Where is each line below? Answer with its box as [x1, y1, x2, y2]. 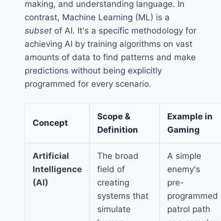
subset [25, 26, 52, 36]
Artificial [33, 150, 69, 161]
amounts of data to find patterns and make [25, 52, 196, 63]
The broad [97, 150, 139, 161]
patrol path [167, 204, 210, 214]
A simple [167, 150, 201, 161]
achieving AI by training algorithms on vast [25, 39, 192, 49]
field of [97, 164, 125, 174]
